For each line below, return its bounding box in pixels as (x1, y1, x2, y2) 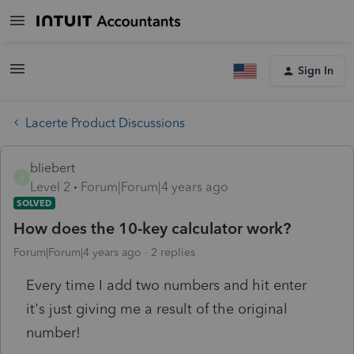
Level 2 (30, 179, 70, 194)
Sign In (298, 64, 333, 77)
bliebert (30, 160, 75, 175)
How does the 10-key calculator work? (13, 218, 291, 238)
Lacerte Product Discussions (25, 115, 185, 130)
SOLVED (17, 197, 52, 209)
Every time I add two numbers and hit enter (26, 276, 307, 294)
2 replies (151, 245, 195, 259)
